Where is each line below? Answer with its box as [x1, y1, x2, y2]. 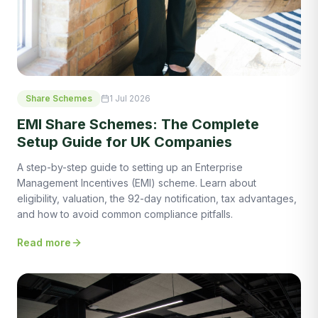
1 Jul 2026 [109, 92, 150, 104]
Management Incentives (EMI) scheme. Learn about [17, 176, 256, 189]
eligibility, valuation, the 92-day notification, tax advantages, [17, 192, 297, 204]
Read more [17, 236, 71, 248]
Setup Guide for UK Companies [17, 133, 232, 150]
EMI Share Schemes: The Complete [17, 115, 259, 133]
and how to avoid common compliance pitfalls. [17, 207, 233, 220]
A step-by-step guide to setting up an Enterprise [17, 160, 243, 173]
